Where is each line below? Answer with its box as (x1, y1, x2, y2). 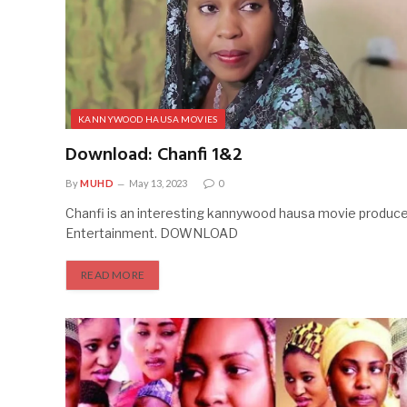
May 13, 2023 (129, 176, 188, 189)
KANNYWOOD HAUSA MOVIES (78, 113, 218, 124)
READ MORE (81, 267, 145, 282)
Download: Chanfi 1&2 (65, 140, 243, 170)
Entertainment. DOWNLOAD (65, 224, 238, 241)
